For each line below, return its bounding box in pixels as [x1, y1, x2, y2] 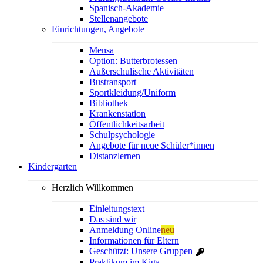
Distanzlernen [89, 150, 140, 161]
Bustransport [89, 76, 136, 87]
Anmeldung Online [89, 224, 161, 235]
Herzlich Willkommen [52, 182, 133, 193]
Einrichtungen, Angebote [52, 23, 144, 34]
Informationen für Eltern [89, 235, 179, 245]
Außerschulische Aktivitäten [89, 66, 194, 76]
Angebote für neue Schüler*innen [89, 140, 214, 150]
